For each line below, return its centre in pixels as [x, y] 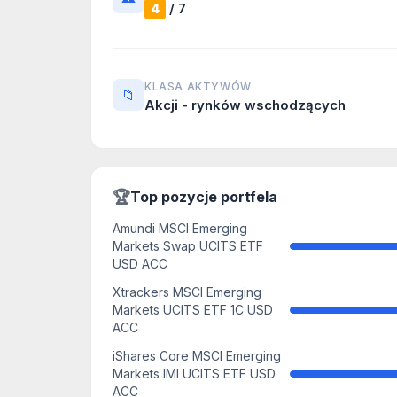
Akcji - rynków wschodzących [245, 105]
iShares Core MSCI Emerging [197, 356]
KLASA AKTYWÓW [198, 86]
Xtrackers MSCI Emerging [187, 292]
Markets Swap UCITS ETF [188, 246]
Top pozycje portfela [204, 197]
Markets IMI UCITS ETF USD [194, 374]
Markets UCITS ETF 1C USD [193, 310]
